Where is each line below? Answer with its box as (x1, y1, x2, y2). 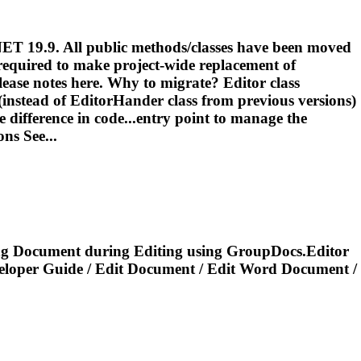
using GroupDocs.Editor (183, 243, 349, 260)
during (81, 243, 134, 260)
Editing (134, 243, 183, 260)
